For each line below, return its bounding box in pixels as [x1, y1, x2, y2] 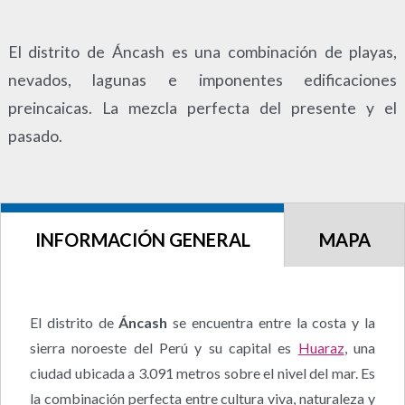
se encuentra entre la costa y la [167, 313, 376, 331]
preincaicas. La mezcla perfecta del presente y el [7, 98, 398, 118]
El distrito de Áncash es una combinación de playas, [7, 42, 398, 61]
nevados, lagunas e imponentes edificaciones [7, 70, 398, 89]
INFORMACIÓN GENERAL [34, 228, 250, 250]
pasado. [7, 126, 62, 146]
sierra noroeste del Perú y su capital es [30, 338, 298, 356]
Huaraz [297, 338, 344, 356]
